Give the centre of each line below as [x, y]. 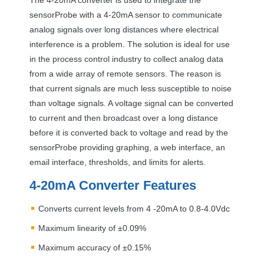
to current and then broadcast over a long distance [124, 118]
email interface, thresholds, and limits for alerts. [118, 162]
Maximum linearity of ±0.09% [92, 228]
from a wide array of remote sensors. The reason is [125, 73]
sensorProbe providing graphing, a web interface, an [127, 147]
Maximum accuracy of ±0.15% [95, 247]
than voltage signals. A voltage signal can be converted [131, 103]
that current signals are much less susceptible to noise [131, 88]
